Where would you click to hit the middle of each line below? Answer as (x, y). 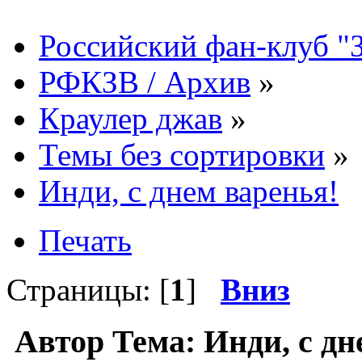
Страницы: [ (88, 289)
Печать (85, 240)
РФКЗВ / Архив (145, 82)
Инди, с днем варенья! (189, 191)
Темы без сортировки (182, 154)
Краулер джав (130, 118)
